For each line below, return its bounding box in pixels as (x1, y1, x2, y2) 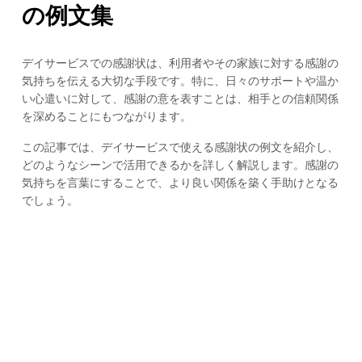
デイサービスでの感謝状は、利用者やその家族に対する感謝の (21, 56, 339, 69)
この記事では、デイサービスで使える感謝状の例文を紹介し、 (21, 141, 339, 154)
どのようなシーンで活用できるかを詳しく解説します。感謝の (21, 158, 339, 172)
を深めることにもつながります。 (21, 109, 192, 123)
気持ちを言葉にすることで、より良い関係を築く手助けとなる (21, 176, 339, 190)
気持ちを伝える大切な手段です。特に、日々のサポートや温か (21, 74, 339, 87)
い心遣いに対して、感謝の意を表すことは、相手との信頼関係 (21, 91, 339, 105)
